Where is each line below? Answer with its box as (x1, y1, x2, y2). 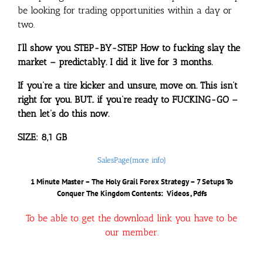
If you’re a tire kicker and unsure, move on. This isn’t (18, 79, 238, 91)
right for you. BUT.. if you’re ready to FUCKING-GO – (18, 93, 238, 105)
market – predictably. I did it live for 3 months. (18, 56, 213, 68)
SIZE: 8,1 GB (18, 131, 67, 143)
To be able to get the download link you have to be (26, 213, 237, 224)
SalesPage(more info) (97, 156, 166, 165)
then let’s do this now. (18, 107, 109, 119)
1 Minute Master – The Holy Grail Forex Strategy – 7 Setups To (30, 177, 233, 187)
